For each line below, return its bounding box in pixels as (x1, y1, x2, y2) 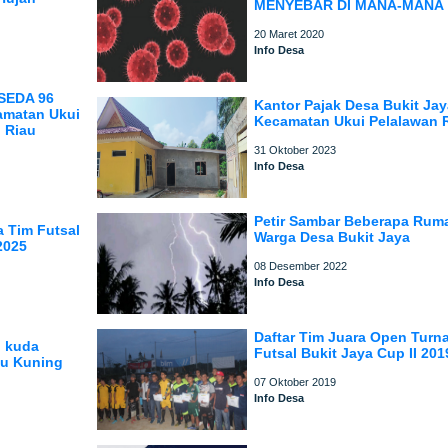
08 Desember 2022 (254, 260, 348, 272)
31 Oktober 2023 (254, 144, 337, 156)
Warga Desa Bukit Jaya (254, 229, 411, 245)
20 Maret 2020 (254, 28, 325, 40)
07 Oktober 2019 (254, 376, 337, 388)
